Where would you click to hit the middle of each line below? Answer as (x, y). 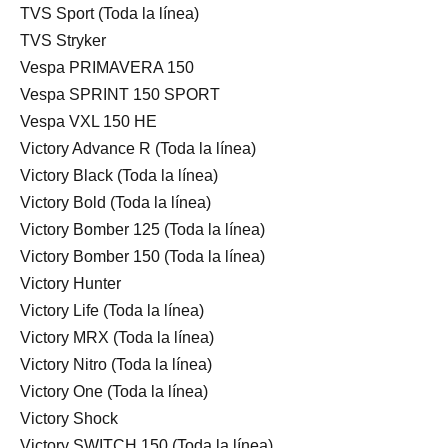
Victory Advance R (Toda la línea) (138, 148)
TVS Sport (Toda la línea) (109, 13)
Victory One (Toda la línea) (114, 391)
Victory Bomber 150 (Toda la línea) (142, 256)
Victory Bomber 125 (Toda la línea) (142, 229)
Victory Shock (69, 418)
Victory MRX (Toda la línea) (117, 337)
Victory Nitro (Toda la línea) (116, 364)
